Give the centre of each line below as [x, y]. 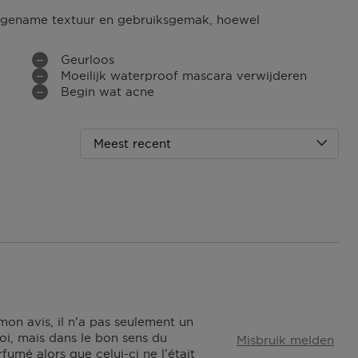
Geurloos [88, 59]
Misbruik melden [285, 340]
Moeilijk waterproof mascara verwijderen [184, 75]
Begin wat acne [107, 91]
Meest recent [132, 143]
